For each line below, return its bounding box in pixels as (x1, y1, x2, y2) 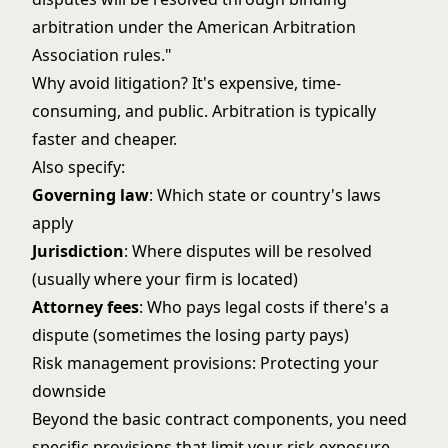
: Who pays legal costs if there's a (139, 296, 389, 318)
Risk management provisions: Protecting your (32, 352, 379, 374)
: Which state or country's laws (149, 184, 381, 206)
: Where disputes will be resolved (124, 240, 372, 262)
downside (32, 380, 106, 402)
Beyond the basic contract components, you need (32, 408, 407, 430)
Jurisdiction (32, 240, 124, 262)
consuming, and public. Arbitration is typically (32, 100, 376, 122)
